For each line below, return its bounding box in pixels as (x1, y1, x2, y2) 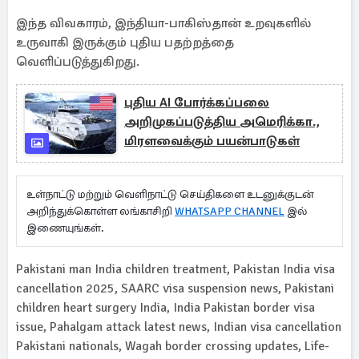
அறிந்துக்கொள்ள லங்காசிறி (26, 204, 175, 218)
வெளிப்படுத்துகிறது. (16, 54, 139, 70)
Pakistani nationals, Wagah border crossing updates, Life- (16, 338, 329, 354)
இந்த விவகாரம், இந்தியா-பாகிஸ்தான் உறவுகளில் (16, 15, 311, 31)
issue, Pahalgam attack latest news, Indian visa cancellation (16, 319, 341, 335)
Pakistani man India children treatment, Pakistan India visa (16, 261, 335, 277)
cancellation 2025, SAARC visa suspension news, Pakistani (16, 280, 334, 296)
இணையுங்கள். (26, 221, 109, 235)
